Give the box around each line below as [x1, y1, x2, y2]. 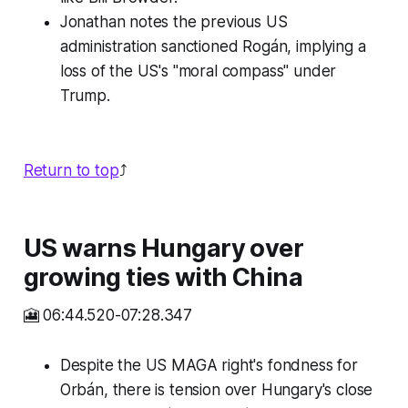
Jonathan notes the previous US [59, 13, 288, 32]
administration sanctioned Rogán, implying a [59, 37, 366, 56]
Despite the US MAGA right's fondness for [59, 356, 358, 375]
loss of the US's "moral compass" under [59, 62, 337, 81]
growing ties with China [23, 262, 303, 293]
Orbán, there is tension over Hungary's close [59, 381, 373, 400]
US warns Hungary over [23, 233, 304, 264]
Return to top [23, 161, 119, 180]
